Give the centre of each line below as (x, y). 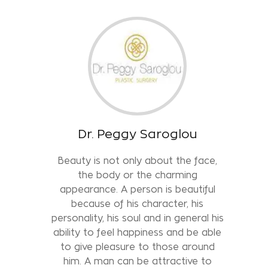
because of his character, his (138, 203)
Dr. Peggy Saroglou (137, 134)
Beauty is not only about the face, (138, 160)
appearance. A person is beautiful (137, 189)
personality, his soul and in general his (137, 218)
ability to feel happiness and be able (138, 232)
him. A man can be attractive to (137, 261)
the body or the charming (137, 175)
